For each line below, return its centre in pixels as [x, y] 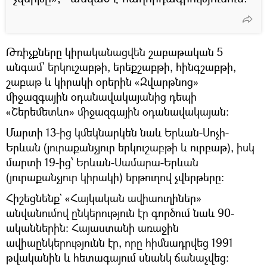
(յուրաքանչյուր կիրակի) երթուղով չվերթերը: [115, 177]
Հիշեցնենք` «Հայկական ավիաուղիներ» [104, 198]
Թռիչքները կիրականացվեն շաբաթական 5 [114, 52]
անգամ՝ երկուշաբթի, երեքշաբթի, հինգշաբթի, [121, 66]
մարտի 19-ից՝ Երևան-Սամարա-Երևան [102, 162]
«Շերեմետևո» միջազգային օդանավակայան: [117, 111]
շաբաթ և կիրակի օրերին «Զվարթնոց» [102, 81]
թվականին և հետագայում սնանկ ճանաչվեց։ [117, 257]
